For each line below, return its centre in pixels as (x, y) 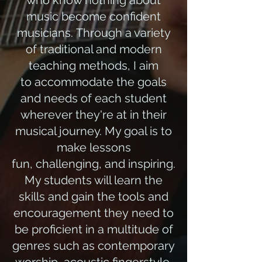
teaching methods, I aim (94, 65)
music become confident (94, 16)
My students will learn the (94, 180)
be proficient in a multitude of (94, 229)
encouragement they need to (94, 213)
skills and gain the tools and (94, 196)
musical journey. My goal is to (94, 131)
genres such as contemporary (94, 246)
